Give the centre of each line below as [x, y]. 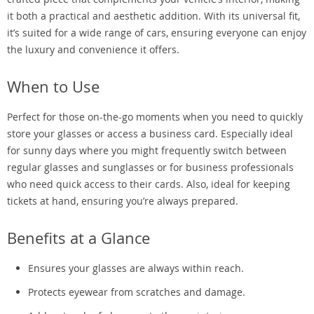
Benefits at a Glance [78, 238]
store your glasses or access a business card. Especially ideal [150, 134]
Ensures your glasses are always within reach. [136, 268]
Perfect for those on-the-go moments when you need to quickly [155, 117]
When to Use [53, 87]
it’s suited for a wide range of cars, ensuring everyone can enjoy [157, 33]
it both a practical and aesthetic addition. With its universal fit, [153, 16]
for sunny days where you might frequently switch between [147, 150]
